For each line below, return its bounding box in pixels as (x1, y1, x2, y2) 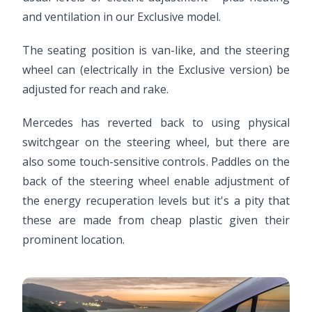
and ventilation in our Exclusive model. (22, 9, 221, 25)
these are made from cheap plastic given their (22, 212, 290, 228)
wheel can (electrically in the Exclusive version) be (22, 62, 290, 78)
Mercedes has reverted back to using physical (22, 115, 290, 131)
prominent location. (22, 232, 125, 248)
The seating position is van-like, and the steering (22, 42, 290, 58)
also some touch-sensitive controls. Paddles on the (22, 154, 290, 170)
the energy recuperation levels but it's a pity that (22, 193, 290, 209)
